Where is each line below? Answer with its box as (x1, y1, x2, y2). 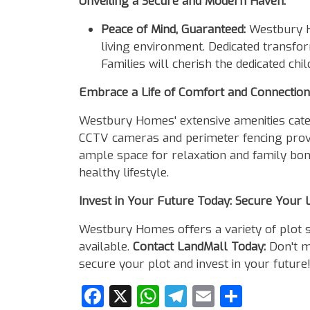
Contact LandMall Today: (133, 238, 266, 255)
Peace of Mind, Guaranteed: (101, 21, 246, 37)
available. (79, 238, 129, 255)
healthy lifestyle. (79, 164, 169, 181)
